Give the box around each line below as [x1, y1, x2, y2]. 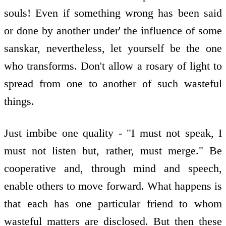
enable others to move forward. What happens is [4, 179, 222, 192]
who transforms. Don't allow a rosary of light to [4, 60, 222, 73]
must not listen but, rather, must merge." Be [4, 144, 222, 157]
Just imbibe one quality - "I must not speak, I [4, 126, 222, 139]
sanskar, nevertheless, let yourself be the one [4, 42, 222, 55]
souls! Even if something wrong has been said [4, 7, 222, 20]
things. [4, 95, 34, 108]
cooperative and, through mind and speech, [4, 161, 222, 175]
